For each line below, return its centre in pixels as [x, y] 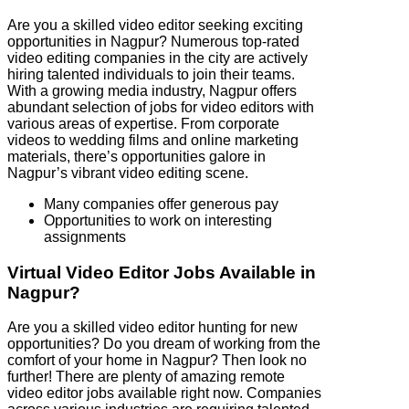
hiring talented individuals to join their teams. [151, 75]
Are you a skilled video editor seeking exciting [155, 26]
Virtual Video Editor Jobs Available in [162, 272]
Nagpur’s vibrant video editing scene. [128, 173]
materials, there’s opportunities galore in [136, 157]
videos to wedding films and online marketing [153, 141]
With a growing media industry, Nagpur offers [152, 91]
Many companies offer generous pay [161, 204]
